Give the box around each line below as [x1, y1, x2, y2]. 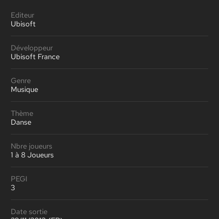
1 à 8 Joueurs [11, 150, 54, 160]
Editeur [11, 10, 35, 20]
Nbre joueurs [11, 141, 53, 151]
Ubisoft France [11, 51, 60, 62]
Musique [11, 84, 39, 94]
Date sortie [11, 206, 48, 217]
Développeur [11, 43, 53, 53]
